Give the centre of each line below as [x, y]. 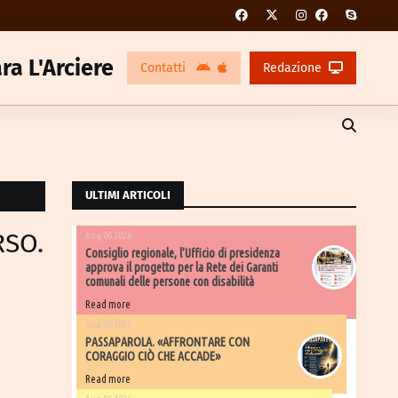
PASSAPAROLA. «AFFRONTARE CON [167, 342]
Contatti [165, 68]
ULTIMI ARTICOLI [128, 195]
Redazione [292, 68]
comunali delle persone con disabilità [170, 282]
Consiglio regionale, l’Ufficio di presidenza [183, 253]
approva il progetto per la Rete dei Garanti [182, 267]
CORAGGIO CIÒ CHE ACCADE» [153, 356]
